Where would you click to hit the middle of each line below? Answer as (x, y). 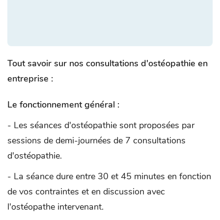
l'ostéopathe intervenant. (55, 206)
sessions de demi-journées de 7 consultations (96, 140)
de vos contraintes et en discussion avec (86, 191)
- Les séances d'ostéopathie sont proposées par (101, 125)
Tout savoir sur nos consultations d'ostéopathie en (108, 63)
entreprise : (30, 78)
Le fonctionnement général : (63, 104)
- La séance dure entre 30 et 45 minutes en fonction (109, 176)
